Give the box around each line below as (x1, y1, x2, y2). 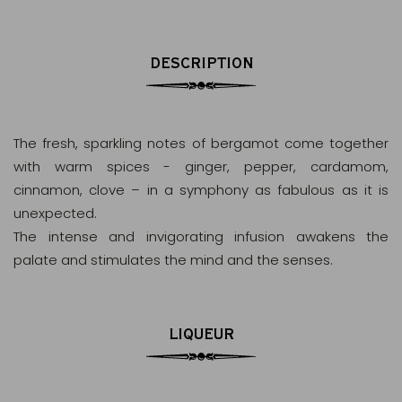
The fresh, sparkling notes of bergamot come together (13, 134, 389, 153)
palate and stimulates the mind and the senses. (13, 250, 333, 269)
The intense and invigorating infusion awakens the (13, 227, 389, 246)
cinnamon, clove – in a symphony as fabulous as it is (13, 180, 389, 199)
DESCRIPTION (149, 52, 253, 73)
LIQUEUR (168, 323, 234, 344)
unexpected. (13, 204, 97, 223)
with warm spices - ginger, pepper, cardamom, (13, 157, 389, 176)
